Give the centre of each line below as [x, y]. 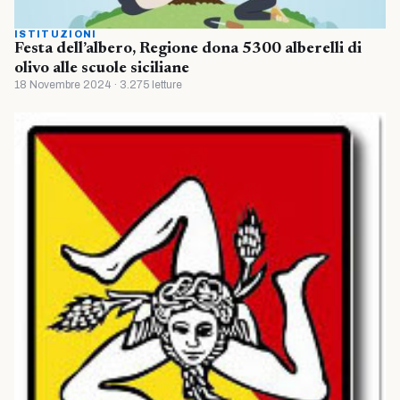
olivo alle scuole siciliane [102, 69]
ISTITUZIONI [56, 34]
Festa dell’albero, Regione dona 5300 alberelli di [188, 50]
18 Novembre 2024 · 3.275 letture [98, 85]
